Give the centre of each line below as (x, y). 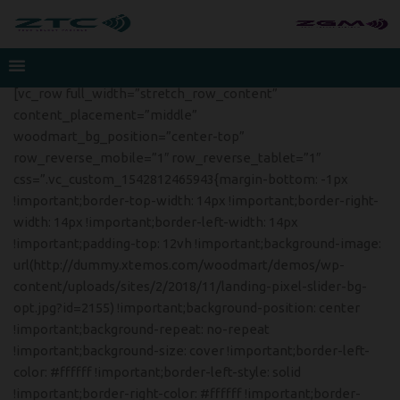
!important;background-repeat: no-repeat (142, 329)
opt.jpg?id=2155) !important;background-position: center (187, 308)
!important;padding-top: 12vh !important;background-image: (197, 243)
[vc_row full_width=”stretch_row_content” (146, 93)
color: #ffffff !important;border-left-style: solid (157, 372)
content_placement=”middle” (105, 115)
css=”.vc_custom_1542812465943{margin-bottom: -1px (181, 179)
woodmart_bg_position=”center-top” (129, 136)
